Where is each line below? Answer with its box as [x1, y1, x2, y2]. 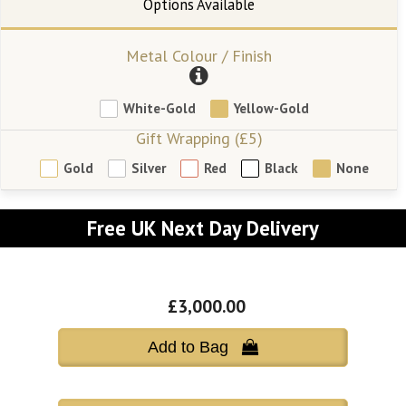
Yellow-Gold [234, 100, 310, 118]
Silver [131, 159, 167, 178]
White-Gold [123, 100, 197, 118]
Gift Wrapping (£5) [135, 127, 263, 149]
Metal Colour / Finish [126, 44, 273, 66]
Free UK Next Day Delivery [87, 214, 319, 241]
